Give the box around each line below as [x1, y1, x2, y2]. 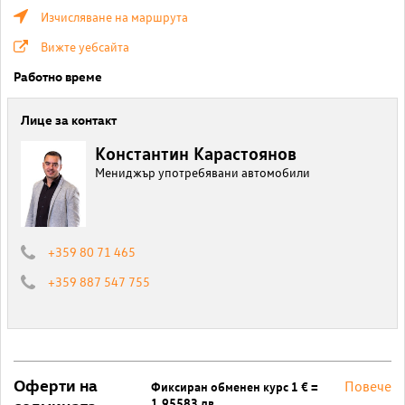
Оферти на [14, 374, 98, 396]
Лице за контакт [21, 110, 117, 128]
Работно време [14, 67, 102, 85]
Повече [344, 377, 391, 396]
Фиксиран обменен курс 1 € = [151, 378, 319, 395]
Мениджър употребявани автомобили [95, 163, 310, 181]
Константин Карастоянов [95, 140, 297, 164]
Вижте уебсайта [41, 37, 129, 55]
